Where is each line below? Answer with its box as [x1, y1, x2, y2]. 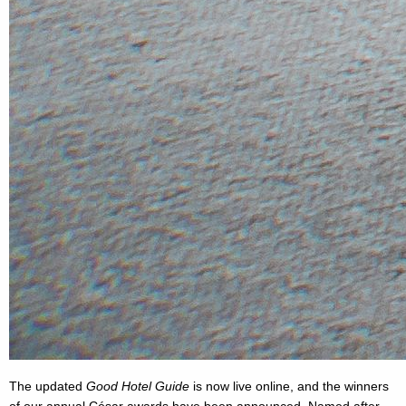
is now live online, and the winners [189, 379, 389, 394]
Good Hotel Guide [86, 379, 189, 394]
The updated [9, 379, 86, 394]
